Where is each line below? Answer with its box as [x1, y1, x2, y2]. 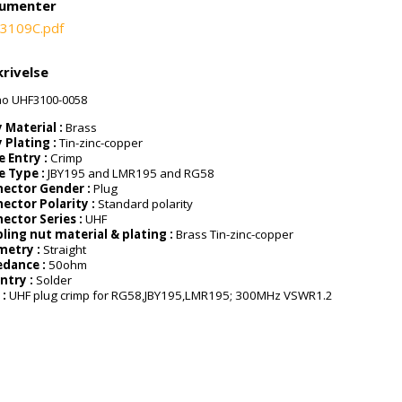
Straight [43, 241, 87, 258]
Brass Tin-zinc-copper [176, 226, 294, 242]
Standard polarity [98, 196, 194, 212]
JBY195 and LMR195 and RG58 [48, 165, 215, 181]
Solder [36, 272, 73, 288]
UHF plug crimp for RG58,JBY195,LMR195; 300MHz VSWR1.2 [9, 287, 334, 303]
